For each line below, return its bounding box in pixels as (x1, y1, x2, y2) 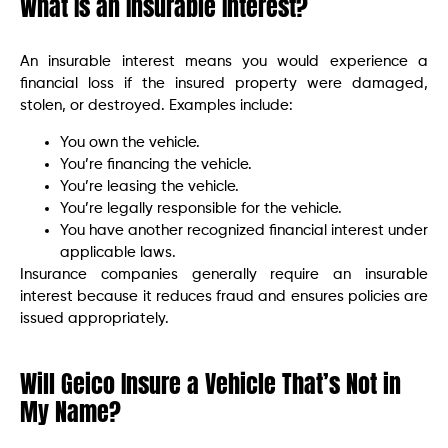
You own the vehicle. (60, 134, 200, 150)
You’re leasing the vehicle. (60, 178, 239, 194)
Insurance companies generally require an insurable (20, 266, 428, 282)
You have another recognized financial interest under (60, 222, 428, 238)
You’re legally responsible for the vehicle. (60, 200, 342, 216)
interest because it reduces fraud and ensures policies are (20, 288, 428, 304)
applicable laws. (60, 244, 176, 260)
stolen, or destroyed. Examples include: (20, 98, 293, 114)
